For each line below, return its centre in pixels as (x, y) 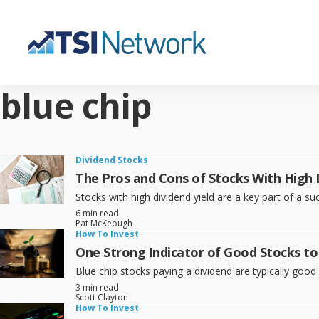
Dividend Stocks (112, 160)
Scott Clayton (102, 297)
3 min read (97, 287)
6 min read (97, 213)
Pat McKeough (104, 223)
